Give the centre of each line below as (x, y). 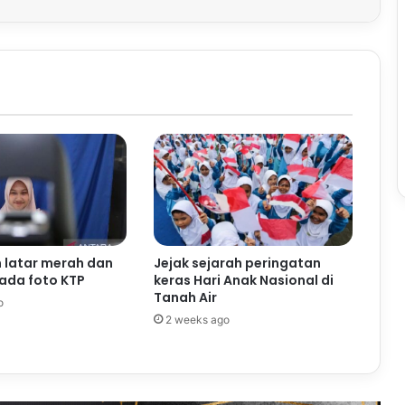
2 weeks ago (197, 319)
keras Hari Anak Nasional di (243, 280)
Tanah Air (185, 297)
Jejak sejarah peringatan (237, 263)
